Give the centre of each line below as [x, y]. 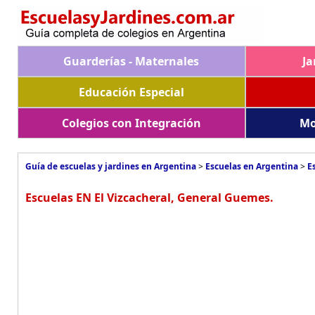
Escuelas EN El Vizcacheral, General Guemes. [149, 198]
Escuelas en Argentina [252, 166]
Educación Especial [131, 92]
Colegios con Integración [131, 123]
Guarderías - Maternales [131, 61]
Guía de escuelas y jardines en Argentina [111, 166]
